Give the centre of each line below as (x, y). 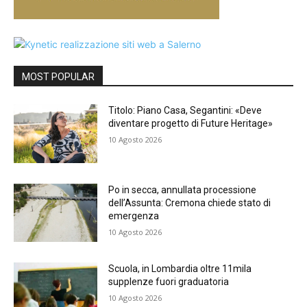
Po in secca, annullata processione (183, 189)
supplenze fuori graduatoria (169, 282)
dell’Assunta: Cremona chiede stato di (190, 202)
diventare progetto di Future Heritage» (191, 123)
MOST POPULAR (58, 76)
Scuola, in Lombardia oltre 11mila (180, 269)
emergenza (134, 216)
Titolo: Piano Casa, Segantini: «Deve (185, 110)
